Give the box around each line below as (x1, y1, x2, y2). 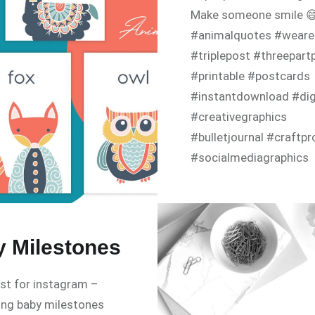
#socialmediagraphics (191, 150, 309, 165)
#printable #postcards (191, 68, 311, 83)
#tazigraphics (191, 191, 265, 205)
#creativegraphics (191, 109, 288, 124)
